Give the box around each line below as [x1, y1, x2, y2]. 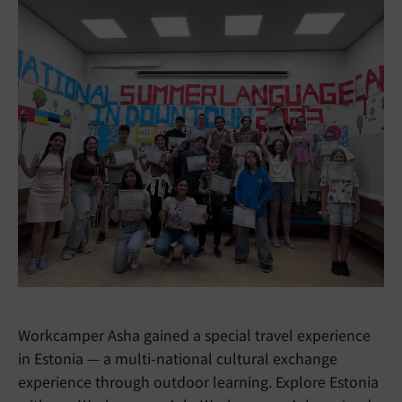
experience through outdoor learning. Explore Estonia [18, 371, 379, 392]
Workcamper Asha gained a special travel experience [18, 324, 371, 345]
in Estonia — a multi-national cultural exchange [18, 347, 337, 369]
